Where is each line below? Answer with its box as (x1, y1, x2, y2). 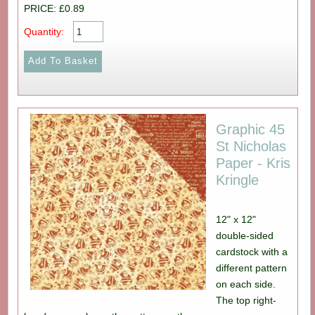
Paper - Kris (216, 155, 291, 171)
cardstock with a (216, 245, 288, 257)
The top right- (216, 294, 277, 306)
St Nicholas (216, 138, 287, 154)
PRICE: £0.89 (23, 2, 84, 14)
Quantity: (23, 25, 64, 37)
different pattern (216, 262, 288, 274)
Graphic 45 (216, 121, 285, 137)
